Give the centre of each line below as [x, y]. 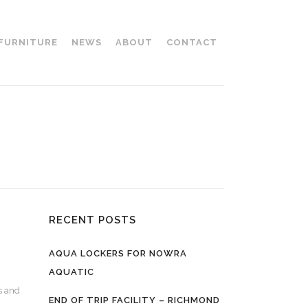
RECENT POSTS [92, 220]
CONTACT [192, 42]
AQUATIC [71, 272]
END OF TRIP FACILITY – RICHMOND [134, 300]
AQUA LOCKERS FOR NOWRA [118, 253]
